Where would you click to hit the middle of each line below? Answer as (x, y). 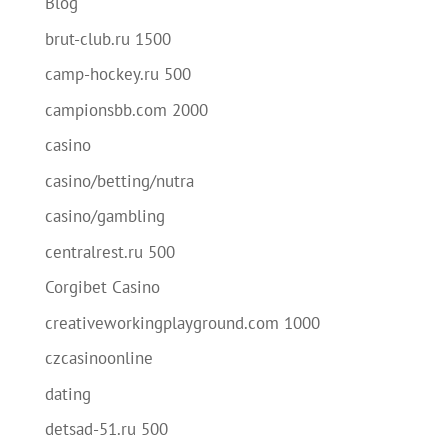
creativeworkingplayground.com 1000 (182, 322)
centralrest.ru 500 (109, 251)
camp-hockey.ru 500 (117, 74)
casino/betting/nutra (119, 180)
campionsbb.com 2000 (126, 109)
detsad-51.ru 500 (106, 429)
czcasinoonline (98, 358)
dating (67, 393)
